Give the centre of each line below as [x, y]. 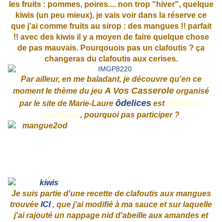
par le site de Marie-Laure [67, 104]
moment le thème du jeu [58, 91]
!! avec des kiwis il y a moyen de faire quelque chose [111, 37]
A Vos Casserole [139, 91]
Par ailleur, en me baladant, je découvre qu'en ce [111, 79]
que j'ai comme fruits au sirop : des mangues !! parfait [111, 26]
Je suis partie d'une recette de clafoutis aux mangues [111, 194]
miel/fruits [185, 104]
